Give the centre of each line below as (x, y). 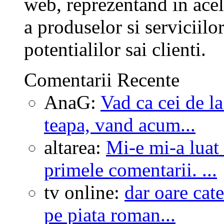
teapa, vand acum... (120, 124)
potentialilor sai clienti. (115, 49)
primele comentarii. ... (130, 169)
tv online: (84, 192)
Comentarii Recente (102, 79)
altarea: (75, 147)
